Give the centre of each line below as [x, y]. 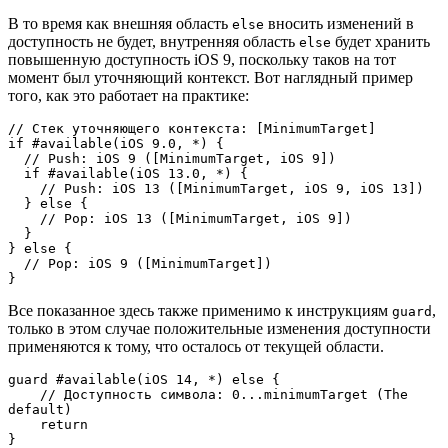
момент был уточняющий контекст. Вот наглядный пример [210, 78]
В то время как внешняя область [120, 24]
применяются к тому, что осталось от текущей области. [198, 347]
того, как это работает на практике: [128, 96]
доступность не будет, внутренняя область [153, 42]
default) [40, 410]
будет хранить [380, 42]
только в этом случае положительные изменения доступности [219, 329]
